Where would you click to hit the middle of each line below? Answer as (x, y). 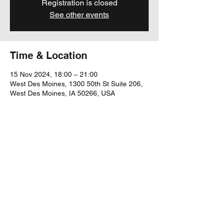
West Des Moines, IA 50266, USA (62, 93)
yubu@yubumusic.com (79, 214)
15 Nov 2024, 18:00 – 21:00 (54, 74)
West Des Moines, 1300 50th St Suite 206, (76, 84)
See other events (79, 15)
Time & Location (49, 55)
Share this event (48, 148)
